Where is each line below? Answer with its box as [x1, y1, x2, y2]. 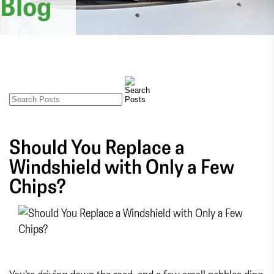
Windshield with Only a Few [9, 152, 234, 179]
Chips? [9, 172, 66, 198]
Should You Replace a [9, 133, 185, 159]
